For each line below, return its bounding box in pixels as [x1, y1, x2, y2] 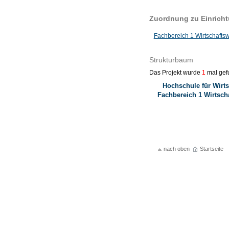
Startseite [199, 146, 223, 152]
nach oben [163, 146, 190, 152]
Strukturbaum [149, 56, 193, 64]
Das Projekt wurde [149, 69, 202, 77]
